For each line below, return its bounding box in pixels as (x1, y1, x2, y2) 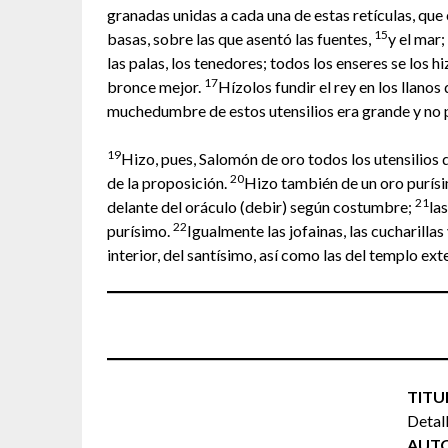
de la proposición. (107, 173, 230, 192)
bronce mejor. (107, 77, 204, 96)
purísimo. (107, 221, 173, 240)
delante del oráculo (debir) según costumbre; (107, 197, 415, 216)
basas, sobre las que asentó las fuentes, (107, 29, 374, 48)
